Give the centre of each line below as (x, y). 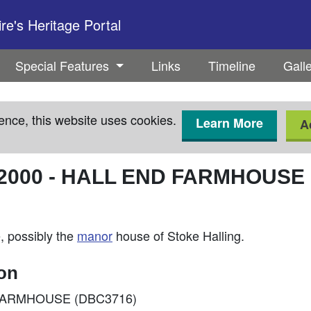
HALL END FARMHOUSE (183, 177)
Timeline (232, 65)
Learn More (229, 123)
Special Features (64, 65)
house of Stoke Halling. (178, 235)
